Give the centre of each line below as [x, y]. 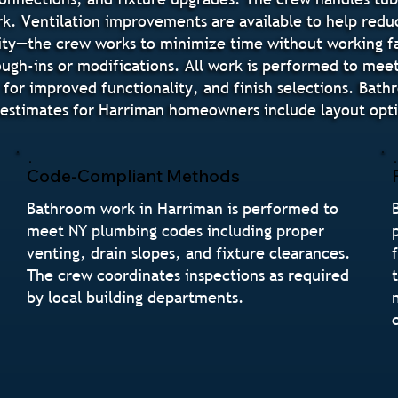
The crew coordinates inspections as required [188, 275]
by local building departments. [136, 297]
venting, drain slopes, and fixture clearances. [189, 252]
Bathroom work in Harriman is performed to [183, 208]
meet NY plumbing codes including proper [176, 230]
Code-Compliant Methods [134, 175]
